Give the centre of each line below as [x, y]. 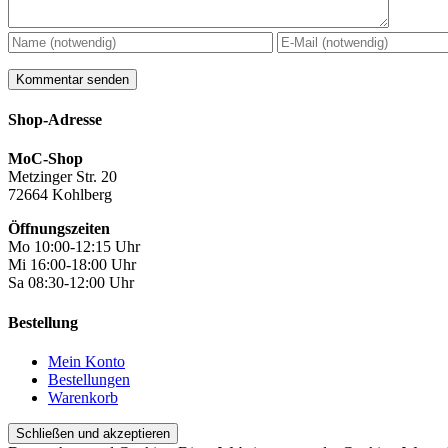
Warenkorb [83, 397]
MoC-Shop [45, 159]
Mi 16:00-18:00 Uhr [72, 265]
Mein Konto [86, 361]
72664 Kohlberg [60, 195]
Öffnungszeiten [59, 229]
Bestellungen [89, 379]
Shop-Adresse [55, 120]
